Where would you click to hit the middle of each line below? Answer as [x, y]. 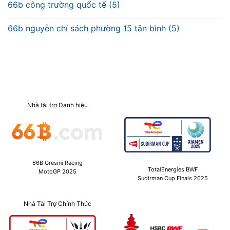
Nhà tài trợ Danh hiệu [57, 105]
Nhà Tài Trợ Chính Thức [57, 204]
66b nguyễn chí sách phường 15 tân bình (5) [94, 28]
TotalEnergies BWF [172, 169]
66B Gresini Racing [57, 162]
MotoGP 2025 [57, 171]
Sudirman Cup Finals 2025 [172, 178]
